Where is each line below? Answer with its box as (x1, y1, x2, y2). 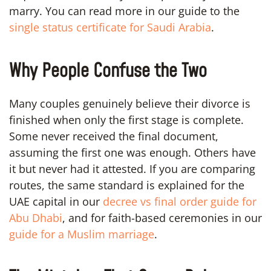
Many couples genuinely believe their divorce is (9, 96, 250, 111)
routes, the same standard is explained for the (9, 177, 244, 192)
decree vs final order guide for (103, 194, 256, 209)
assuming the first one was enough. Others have (9, 145, 256, 160)
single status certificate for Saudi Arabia (9, 19, 211, 34)
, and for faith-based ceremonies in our (62, 210, 262, 225)
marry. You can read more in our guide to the (9, 3, 240, 18)
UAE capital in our (9, 194, 103, 209)
